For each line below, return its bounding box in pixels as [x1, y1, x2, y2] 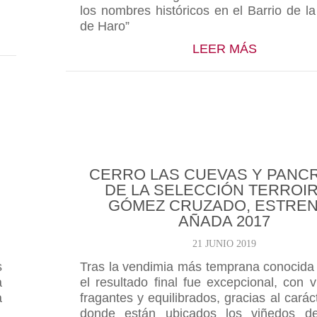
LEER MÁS [192, 42, 257, 56]
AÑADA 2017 [178, 212, 271, 230]
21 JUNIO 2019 [192, 238, 257, 249]
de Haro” [79, 19, 129, 33]
